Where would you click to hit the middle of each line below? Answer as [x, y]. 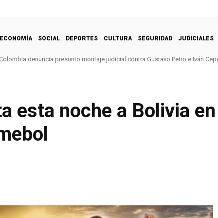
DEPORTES [82, 38]
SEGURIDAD [155, 38]
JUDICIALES [196, 38]
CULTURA [118, 38]
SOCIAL [49, 38]
